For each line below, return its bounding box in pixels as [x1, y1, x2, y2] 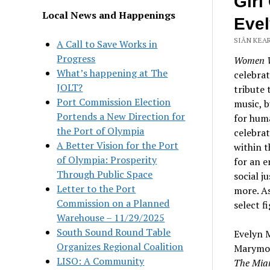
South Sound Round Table [57, 225, 171, 239]
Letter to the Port [57, 181, 136, 195]
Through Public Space [57, 167, 153, 181]
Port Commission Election [57, 95, 171, 108]
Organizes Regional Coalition [57, 239, 184, 253]
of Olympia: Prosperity [57, 152, 157, 166]
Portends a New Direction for [57, 109, 186, 123]
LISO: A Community [57, 254, 145, 268]
